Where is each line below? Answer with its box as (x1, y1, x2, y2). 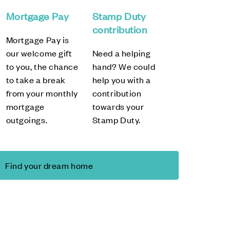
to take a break (6, 74, 66, 85)
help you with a (92, 74, 151, 85)
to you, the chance (6, 61, 79, 72)
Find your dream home (5, 160, 93, 171)
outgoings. (6, 114, 48, 125)
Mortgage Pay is (6, 34, 69, 45)
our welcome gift (6, 47, 72, 59)
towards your (92, 101, 144, 112)
